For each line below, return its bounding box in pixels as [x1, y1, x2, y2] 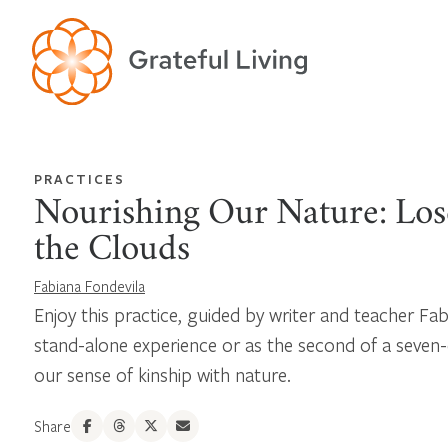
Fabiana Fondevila [34, 275, 145, 296]
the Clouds [34, 235, 190, 268]
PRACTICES [34, 169, 125, 188]
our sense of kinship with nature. [34, 361, 291, 387]
